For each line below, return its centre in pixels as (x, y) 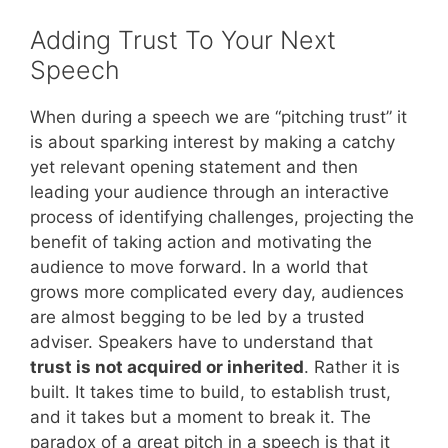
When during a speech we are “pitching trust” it (218, 117)
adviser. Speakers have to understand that (201, 342)
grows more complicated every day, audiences (217, 292)
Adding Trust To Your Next (183, 40)
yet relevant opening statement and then (194, 167)
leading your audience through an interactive (209, 192)
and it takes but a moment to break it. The (200, 417)
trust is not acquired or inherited (167, 367)
